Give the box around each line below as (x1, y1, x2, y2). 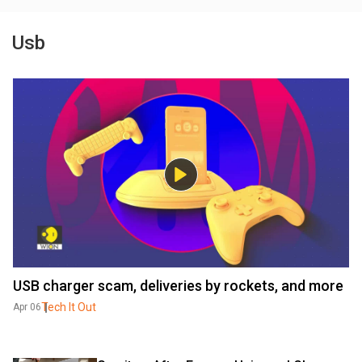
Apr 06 (13, 301, 41, 313)
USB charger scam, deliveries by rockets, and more (13, 277, 343, 294)
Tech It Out (41, 301, 96, 314)
